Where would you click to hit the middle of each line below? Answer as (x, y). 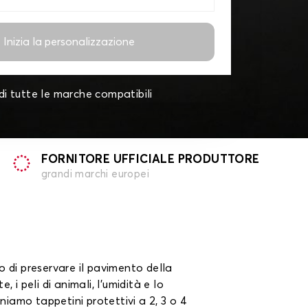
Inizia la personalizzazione (69, 42)
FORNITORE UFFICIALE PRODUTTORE (150, 160)
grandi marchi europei (95, 174)
